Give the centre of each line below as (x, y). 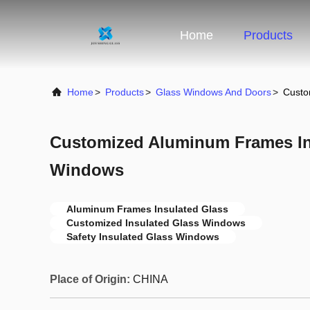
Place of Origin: (90, 279)
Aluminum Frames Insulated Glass (147, 209)
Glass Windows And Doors (213, 92)
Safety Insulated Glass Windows (143, 237)
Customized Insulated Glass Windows (156, 223)
